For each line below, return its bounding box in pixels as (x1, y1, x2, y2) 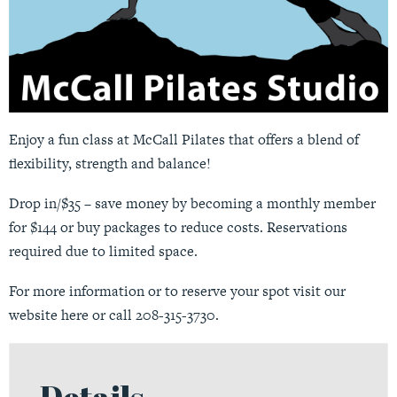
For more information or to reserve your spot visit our (9, 281, 346, 302)
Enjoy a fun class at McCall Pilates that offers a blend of (9, 129, 359, 151)
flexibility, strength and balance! (9, 153, 211, 175)
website (9, 305, 61, 326)
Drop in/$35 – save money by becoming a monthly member (9, 193, 376, 214)
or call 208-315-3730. (89, 305, 219, 326)
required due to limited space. (9, 241, 198, 262)
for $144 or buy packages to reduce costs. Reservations (9, 217, 347, 238)
